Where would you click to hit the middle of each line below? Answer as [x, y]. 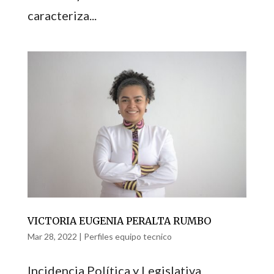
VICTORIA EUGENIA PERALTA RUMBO [119, 220]
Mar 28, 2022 [52, 236]
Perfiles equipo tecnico [128, 236]
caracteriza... [62, 15]
